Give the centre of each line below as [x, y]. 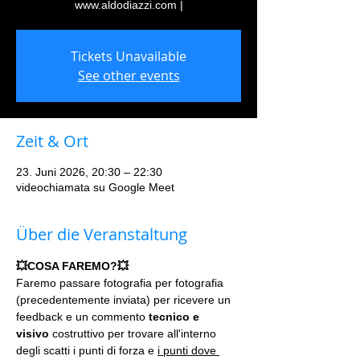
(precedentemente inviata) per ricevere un [125, 300]
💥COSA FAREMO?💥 [72, 266]
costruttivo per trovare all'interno [134, 333]
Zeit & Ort [52, 141]
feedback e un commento [82, 317]
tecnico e [176, 317]
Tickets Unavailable [129, 56]
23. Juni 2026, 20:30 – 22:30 [89, 172]
